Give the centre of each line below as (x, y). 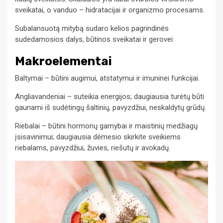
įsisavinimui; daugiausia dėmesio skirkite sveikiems (98, 137)
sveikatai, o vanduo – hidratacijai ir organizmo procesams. (110, 10)
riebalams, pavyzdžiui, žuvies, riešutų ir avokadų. (93, 148)
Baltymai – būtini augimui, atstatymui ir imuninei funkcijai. (107, 78)
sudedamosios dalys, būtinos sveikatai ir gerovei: (95, 39)
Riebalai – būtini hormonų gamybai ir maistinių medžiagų (106, 126)
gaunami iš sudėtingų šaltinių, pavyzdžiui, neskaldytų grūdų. (111, 107)
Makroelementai (63, 61)
